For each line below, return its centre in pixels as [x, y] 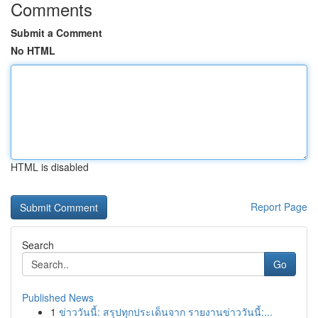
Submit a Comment [56, 33]
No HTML [33, 50]
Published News [58, 297]
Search [38, 245]
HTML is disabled [50, 167]
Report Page [279, 207]
